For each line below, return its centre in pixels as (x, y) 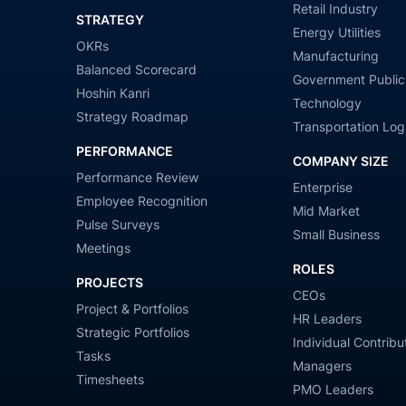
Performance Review (138, 177)
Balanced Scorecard (137, 69)
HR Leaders (327, 318)
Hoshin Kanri (113, 92)
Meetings (104, 247)
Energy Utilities (336, 32)
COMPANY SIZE (340, 160)
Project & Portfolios (133, 308)
